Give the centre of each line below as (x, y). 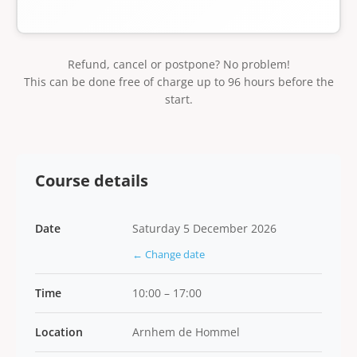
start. (178, 99)
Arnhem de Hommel (186, 332)
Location (59, 332)
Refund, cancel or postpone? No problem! (178, 64)
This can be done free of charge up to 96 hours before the (178, 82)
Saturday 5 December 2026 (204, 228)
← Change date (168, 254)
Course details (92, 180)
